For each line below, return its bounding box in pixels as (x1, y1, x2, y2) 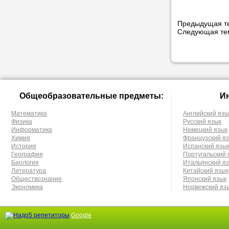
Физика (11, 118, 32, 125)
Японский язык (183, 175, 226, 182)
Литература (11, 167, 46, 174)
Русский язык (183, 118, 221, 125)
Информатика (11, 126, 52, 133)
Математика (11, 110, 47, 117)
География (11, 151, 43, 158)
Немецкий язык (183, 126, 227, 133)
